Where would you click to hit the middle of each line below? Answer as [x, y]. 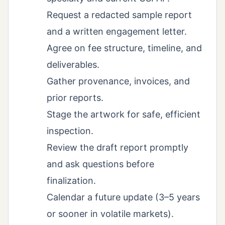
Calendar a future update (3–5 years [123, 197]
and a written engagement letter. [117, 32]
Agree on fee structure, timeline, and [124, 48]
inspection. [70, 131]
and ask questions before [100, 164]
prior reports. [75, 98]
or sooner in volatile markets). [110, 214]
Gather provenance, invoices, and [118, 81]
